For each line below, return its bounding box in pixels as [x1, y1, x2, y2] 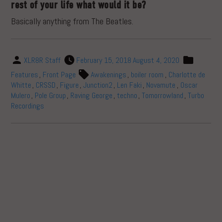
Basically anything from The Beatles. [11, 15, 134, 27]
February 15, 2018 [76, 55, 132, 65]
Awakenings [91, 69, 127, 80]
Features [11, 69, 39, 80]
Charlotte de [168, 69, 205, 80]
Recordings [11, 100, 45, 111]
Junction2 [83, 79, 113, 90]
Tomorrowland [142, 90, 184, 101]
